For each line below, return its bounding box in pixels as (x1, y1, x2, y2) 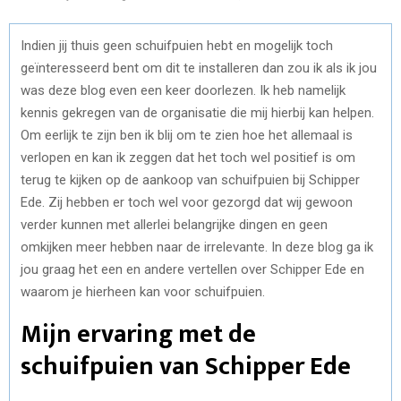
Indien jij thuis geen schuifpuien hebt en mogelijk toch (21, 37, 333, 54)
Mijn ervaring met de (21, 312, 256, 355)
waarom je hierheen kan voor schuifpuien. (21, 283, 265, 300)
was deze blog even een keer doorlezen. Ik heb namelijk (21, 81, 346, 98)
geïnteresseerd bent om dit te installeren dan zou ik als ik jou (21, 59, 377, 76)
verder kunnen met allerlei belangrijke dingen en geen (21, 216, 328, 233)
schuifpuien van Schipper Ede (21, 345, 351, 388)
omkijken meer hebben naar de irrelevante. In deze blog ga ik (21, 238, 373, 255)
